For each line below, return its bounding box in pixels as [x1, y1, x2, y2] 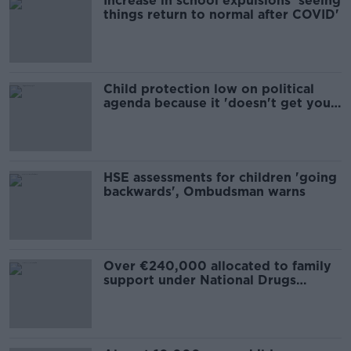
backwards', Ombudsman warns [103, 184, 306, 199]
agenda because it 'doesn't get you [103, 96, 331, 110]
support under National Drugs [103, 273, 296, 288]
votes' [103, 110, 143, 125]
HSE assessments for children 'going [103, 170, 337, 185]
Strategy [103, 287, 159, 302]
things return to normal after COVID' [103, 7, 339, 22]
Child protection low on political [103, 81, 314, 96]
